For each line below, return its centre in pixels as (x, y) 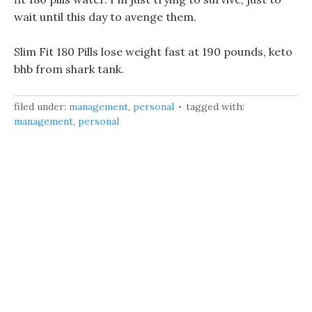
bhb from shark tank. (69, 69)
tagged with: (215, 107)
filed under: (41, 107)
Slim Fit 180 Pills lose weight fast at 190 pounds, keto (153, 52)
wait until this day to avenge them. (105, 17)
